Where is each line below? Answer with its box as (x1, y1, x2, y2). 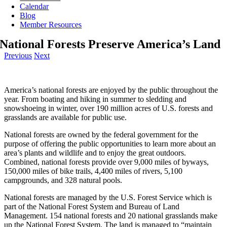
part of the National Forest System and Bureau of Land (4, 202, 179, 211)
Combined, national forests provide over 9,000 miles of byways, (4, 158, 209, 166)
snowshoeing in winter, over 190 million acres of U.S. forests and (4, 104, 213, 112)
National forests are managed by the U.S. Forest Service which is (4, 193, 212, 202)
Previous (4, 51, 32, 60)
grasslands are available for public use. (4, 113, 127, 122)
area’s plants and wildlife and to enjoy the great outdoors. (4, 148, 186, 157)
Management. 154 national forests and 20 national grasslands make (4, 211, 217, 220)
